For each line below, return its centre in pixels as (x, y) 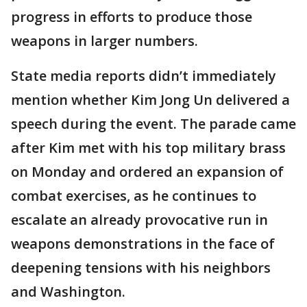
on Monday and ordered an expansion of (147, 172)
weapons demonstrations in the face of (143, 244)
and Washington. (68, 292)
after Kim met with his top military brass (148, 148)
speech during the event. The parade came (153, 124)
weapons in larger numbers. (105, 41)
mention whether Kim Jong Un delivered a (150, 100)
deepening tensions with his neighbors (141, 268)
